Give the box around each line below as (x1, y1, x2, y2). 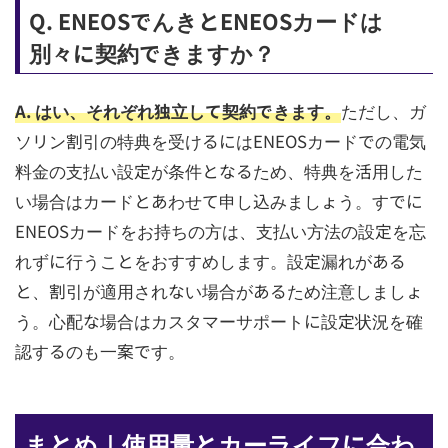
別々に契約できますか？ (28, 36, 275, 68)
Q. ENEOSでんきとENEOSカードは (28, 4, 383, 36)
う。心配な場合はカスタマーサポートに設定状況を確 (14, 309, 423, 334)
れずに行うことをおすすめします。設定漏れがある (14, 249, 406, 274)
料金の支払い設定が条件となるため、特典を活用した (14, 159, 423, 184)
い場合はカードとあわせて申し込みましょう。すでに (14, 189, 423, 214)
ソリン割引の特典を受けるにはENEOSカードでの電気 (14, 129, 426, 154)
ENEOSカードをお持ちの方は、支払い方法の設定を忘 (14, 219, 426, 244)
